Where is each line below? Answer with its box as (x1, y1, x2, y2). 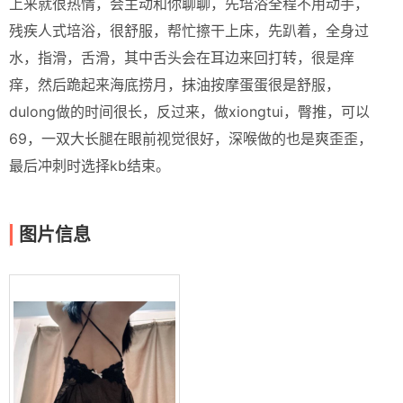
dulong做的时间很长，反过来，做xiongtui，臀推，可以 (9, 103, 370, 121)
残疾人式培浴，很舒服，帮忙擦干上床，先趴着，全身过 (9, 22, 369, 40)
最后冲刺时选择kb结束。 (9, 157, 170, 175)
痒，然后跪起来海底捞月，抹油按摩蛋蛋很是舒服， (9, 76, 340, 94)
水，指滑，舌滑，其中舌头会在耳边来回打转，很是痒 (9, 49, 354, 67)
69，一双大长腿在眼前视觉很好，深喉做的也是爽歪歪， (9, 130, 372, 148)
